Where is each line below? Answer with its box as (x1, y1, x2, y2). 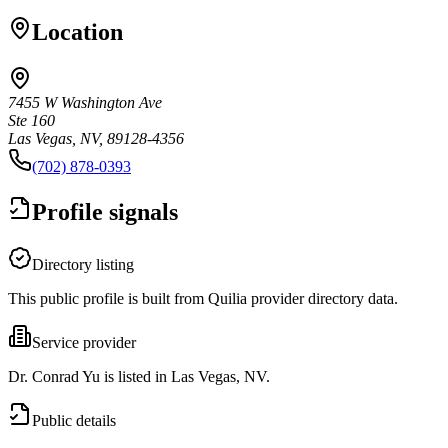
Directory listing (32, 255, 134, 273)
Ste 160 (8, 111, 55, 129)
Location (32, 18, 123, 45)
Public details (32, 411, 116, 429)
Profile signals (32, 198, 178, 225)
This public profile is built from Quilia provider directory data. (8, 289, 398, 307)
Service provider (32, 333, 136, 351)
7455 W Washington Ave (8, 93, 162, 111)
